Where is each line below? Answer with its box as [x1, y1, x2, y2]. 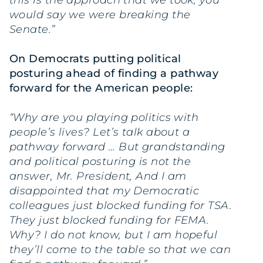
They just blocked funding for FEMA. [9, 214, 210, 227]
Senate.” [9, 22, 55, 36]
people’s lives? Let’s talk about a [9, 126, 190, 139]
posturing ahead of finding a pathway [9, 66, 219, 80]
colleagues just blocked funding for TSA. [9, 199, 232, 213]
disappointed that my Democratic [9, 184, 199, 198]
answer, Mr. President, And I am [9, 170, 187, 183]
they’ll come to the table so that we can [9, 243, 231, 257]
